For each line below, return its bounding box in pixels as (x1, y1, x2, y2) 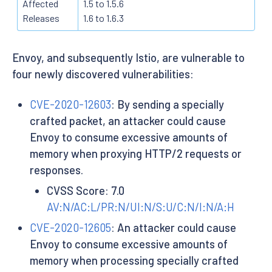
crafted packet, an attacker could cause (29, 114, 226, 127)
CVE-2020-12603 (29, 97, 111, 111)
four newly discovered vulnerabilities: (12, 67, 194, 81)
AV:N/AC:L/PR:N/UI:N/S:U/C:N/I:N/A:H (47, 200, 235, 214)
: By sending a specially (110, 97, 224, 111)
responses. (29, 163, 83, 177)
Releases (22, 12, 59, 24)
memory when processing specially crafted (29, 254, 239, 268)
